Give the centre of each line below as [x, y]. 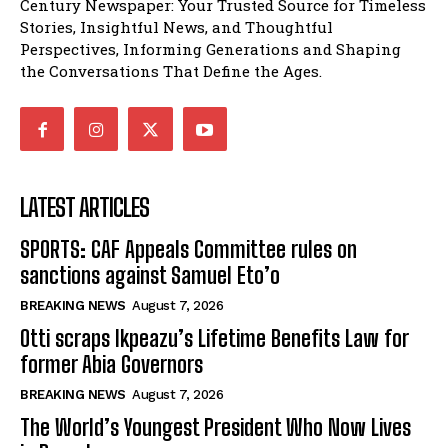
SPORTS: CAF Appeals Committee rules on [188, 250]
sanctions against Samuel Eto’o [150, 276]
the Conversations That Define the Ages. [171, 71]
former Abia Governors [111, 365]
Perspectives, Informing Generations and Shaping [210, 49]
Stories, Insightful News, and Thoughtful [176, 27]
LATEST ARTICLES [84, 208]
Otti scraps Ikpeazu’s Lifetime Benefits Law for [214, 339]
